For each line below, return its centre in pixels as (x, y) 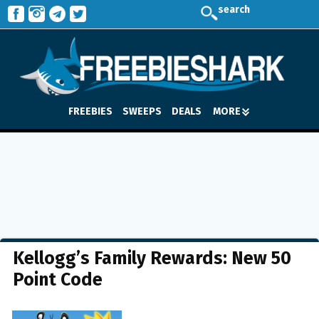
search (234, 10)
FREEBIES (90, 111)
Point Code (58, 280)
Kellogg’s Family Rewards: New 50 (152, 258)
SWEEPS (142, 111)
